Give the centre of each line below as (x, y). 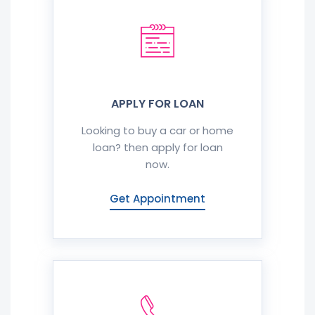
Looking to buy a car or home (157, 130)
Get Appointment (157, 199)
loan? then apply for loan (157, 147)
